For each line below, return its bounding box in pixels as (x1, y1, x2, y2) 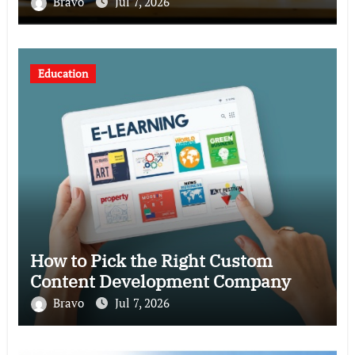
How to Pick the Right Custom (29, 249, 273, 273)
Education (37, 66, 88, 82)
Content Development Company (29, 269, 291, 293)
